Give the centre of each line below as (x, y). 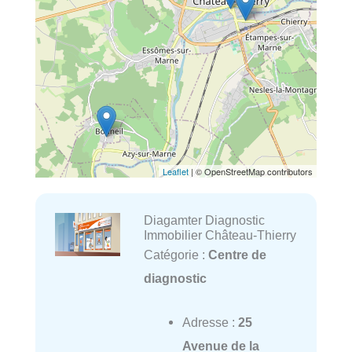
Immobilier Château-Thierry (220, 235)
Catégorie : (176, 255)
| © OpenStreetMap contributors (251, 172)
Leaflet (176, 172)
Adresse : (210, 323)
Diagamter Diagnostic (204, 220)
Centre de (237, 255)
